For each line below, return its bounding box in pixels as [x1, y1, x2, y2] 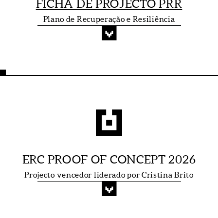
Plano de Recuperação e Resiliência [43, 14, 175, 23]
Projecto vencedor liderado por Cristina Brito [24, 170, 194, 180]
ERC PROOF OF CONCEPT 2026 [22, 153, 196, 166]
